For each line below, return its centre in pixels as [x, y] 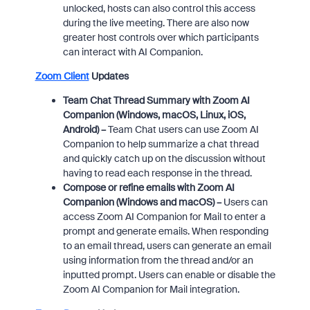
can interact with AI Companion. [134, 52]
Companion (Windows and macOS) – [143, 202]
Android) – [85, 129]
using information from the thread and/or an [158, 260]
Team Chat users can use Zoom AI [183, 129]
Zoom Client [62, 76]
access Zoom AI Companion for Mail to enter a [164, 217]
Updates [109, 76]
